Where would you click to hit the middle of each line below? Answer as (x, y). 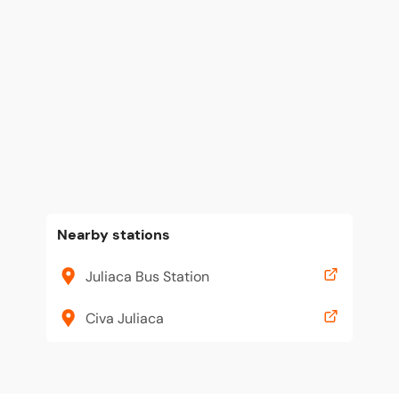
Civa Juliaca (125, 318)
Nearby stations (114, 235)
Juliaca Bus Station (147, 276)
